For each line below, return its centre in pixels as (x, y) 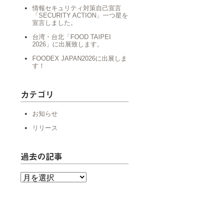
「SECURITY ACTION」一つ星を (80, 15)
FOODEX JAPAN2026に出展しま (80, 58)
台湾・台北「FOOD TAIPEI (72, 37)
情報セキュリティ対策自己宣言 (77, 8)
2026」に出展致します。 (68, 44)
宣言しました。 (55, 23)
